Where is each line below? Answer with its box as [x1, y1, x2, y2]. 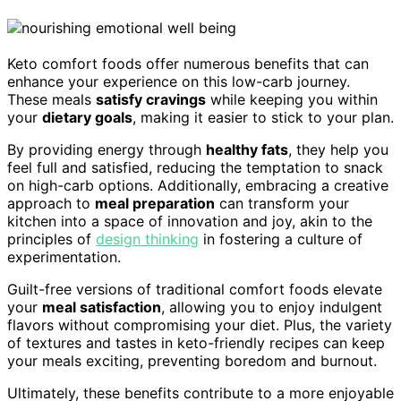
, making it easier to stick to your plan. [132, 108, 394, 127]
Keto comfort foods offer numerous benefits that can [7, 55, 369, 73]
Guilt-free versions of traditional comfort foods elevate [7, 280, 382, 299]
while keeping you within [206, 90, 378, 109]
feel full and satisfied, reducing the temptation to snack [7, 158, 383, 177]
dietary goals [42, 108, 132, 127]
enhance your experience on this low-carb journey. [7, 73, 350, 91]
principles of [7, 230, 96, 249]
